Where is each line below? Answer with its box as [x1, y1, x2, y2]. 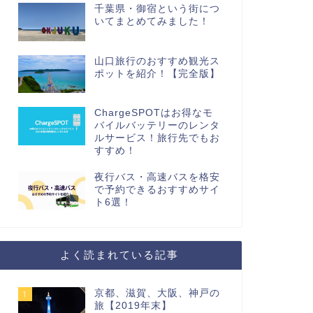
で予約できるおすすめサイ [94, 184, 220, 196]
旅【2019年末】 [94, 300, 172, 311]
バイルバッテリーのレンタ [94, 120, 220, 131]
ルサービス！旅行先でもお [94, 133, 220, 144]
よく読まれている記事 [59, 247, 179, 261]
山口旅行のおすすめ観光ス [94, 55, 220, 66]
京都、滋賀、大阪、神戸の [94, 287, 220, 298]
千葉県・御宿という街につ [94, 3, 220, 15]
